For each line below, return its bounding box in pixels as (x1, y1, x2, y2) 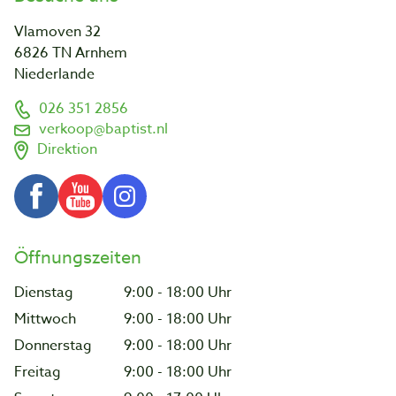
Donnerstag (14, 334, 95, 356)
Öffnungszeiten (14, 244, 141, 270)
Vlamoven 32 (14, 20, 101, 42)
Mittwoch (14, 308, 80, 330)
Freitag (14, 361, 65, 383)
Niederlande (14, 63, 95, 85)
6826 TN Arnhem (14, 42, 127, 64)
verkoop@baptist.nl (39, 118, 168, 140)
